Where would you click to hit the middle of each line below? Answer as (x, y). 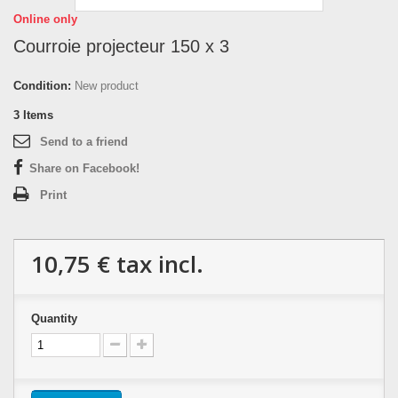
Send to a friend (84, 142)
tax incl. (157, 264)
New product (107, 86)
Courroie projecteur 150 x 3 (121, 46)
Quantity (54, 318)
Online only (45, 19)
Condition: (42, 86)
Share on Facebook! (84, 168)
